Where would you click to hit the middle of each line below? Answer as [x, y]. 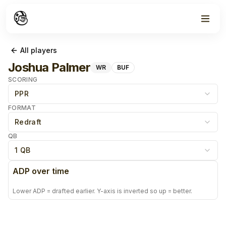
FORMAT [22, 108]
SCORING [23, 79]
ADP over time [41, 171]
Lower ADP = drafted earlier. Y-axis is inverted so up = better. [102, 191]
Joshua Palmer [49, 67]
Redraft [28, 122]
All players [39, 50]
